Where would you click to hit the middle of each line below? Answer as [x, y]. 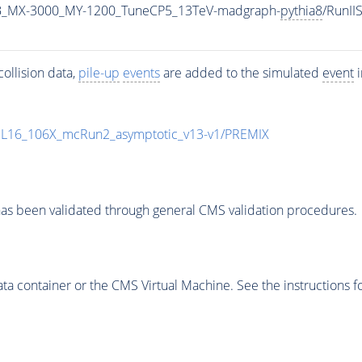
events [141, 73]
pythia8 [301, 11]
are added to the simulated [241, 73]
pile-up [99, 73]
